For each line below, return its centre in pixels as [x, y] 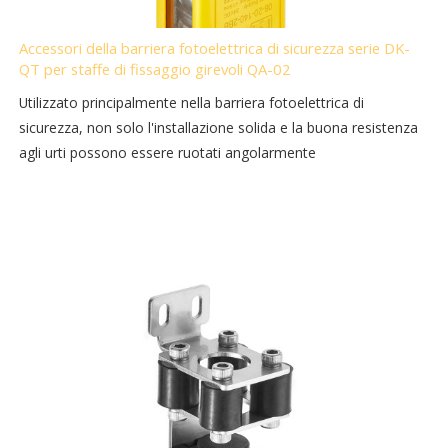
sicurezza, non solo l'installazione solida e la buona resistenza [219, 128]
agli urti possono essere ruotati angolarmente [168, 153]
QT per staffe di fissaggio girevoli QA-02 [155, 69]
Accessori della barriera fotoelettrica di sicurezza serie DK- [215, 48]
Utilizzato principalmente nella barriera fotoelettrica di [192, 103]
